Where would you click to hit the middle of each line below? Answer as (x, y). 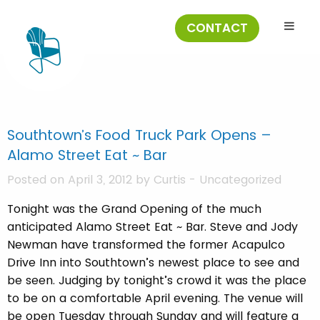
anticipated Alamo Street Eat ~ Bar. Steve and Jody (152, 227)
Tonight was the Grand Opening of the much (134, 209)
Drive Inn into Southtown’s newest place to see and (153, 262)
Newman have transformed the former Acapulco (146, 245)
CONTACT (217, 28)
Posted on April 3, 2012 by (80, 180)
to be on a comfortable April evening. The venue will (155, 298)
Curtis (170, 180)
